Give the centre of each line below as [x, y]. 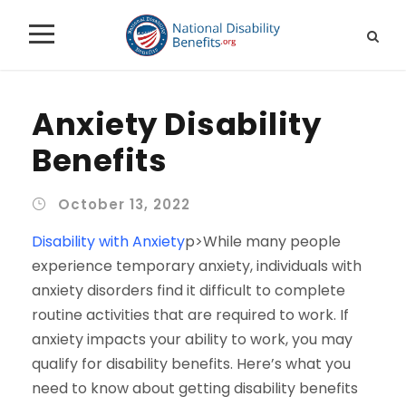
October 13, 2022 [124, 204]
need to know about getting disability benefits [195, 388]
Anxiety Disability [176, 124]
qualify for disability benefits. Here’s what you [191, 363]
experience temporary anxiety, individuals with [197, 266]
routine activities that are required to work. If [190, 314]
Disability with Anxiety [108, 241]
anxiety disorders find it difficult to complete [188, 290]
